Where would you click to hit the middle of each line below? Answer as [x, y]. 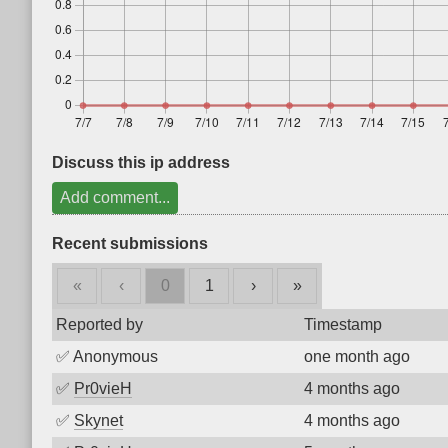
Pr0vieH [103, 388]
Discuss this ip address [141, 162]
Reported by [99, 324]
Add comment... [115, 197]
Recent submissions [130, 243]
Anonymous [115, 356]
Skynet [98, 420]
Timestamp [343, 324]
